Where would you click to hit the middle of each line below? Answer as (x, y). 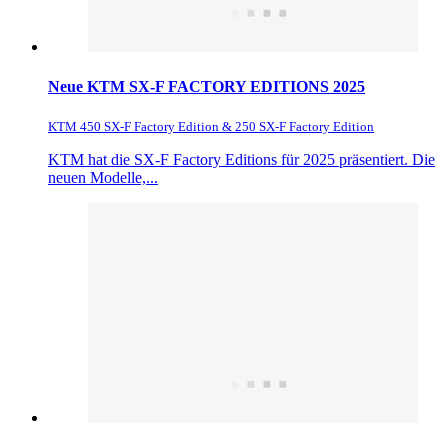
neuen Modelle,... (103, 177)
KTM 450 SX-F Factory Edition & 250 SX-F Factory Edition (211, 126)
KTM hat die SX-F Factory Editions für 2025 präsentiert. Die (241, 159)
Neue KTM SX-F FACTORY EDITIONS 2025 (206, 86)
